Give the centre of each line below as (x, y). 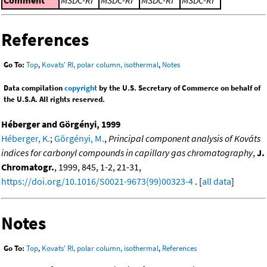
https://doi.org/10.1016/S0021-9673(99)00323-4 (97, 181)
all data (217, 181)
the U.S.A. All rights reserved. (54, 100)
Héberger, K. (26, 139)
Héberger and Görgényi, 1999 (61, 124)
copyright (81, 88)
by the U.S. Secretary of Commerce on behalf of (179, 88)
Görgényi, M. (79, 139)
